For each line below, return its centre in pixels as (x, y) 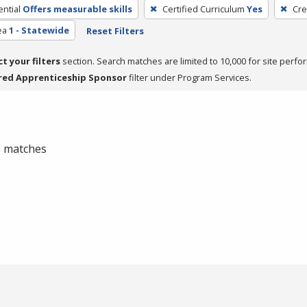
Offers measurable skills (77, 9)
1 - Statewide (39, 30)
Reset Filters (115, 30)
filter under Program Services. (189, 77)
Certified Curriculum (203, 9)
